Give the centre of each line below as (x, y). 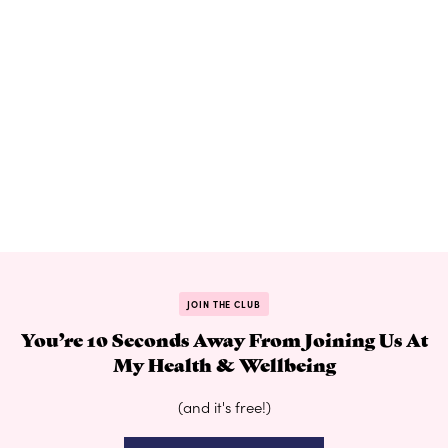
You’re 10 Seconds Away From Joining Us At (224, 339)
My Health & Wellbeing (224, 364)
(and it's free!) (224, 407)
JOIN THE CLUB (224, 304)
